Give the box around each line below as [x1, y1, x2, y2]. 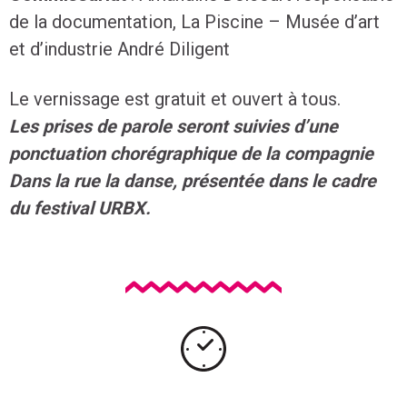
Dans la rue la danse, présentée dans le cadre [9, 170, 376, 192]
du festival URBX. [9, 197, 151, 219]
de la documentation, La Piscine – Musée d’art [9, 11, 380, 33]
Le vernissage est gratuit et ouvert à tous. [9, 88, 341, 110]
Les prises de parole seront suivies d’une [9, 115, 338, 137]
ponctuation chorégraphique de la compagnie [9, 143, 373, 164]
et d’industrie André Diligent [9, 38, 230, 60]
